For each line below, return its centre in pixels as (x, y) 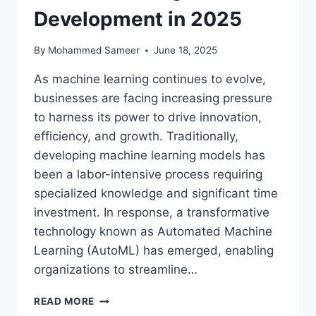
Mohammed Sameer (94, 50)
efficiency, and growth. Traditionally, (136, 136)
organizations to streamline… (116, 270)
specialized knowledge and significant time (156, 194)
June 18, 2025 (186, 50)
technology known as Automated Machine (153, 232)
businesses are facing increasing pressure (153, 98)
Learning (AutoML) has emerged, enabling (154, 251)
